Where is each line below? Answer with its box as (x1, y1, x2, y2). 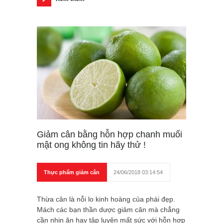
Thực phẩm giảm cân (44, 169, 100, 176)
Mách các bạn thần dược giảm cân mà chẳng (37, 206, 180, 214)
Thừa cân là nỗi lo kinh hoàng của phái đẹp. (37, 195, 175, 204)
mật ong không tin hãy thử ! (37, 140, 146, 150)
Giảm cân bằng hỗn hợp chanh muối (37, 129, 182, 140)
